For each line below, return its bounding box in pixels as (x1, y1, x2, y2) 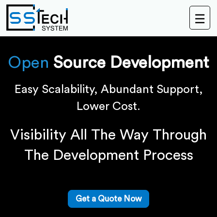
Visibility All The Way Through (10, 128, 207, 142)
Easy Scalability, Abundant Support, (14, 84, 203, 95)
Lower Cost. (77, 101, 140, 112)
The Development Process (24, 148, 193, 163)
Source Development (53, 54, 209, 71)
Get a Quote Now (76, 195, 141, 203)
